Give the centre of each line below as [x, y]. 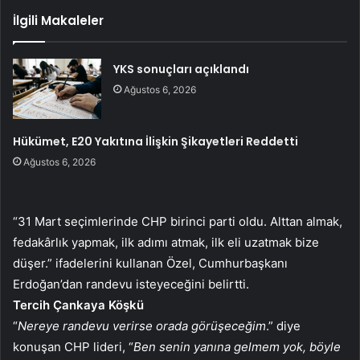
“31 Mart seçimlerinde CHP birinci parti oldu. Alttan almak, [178, 222]
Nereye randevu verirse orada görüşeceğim [142, 326]
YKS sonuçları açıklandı [182, 70]
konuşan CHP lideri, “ [73, 347]
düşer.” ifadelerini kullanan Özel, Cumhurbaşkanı [150, 264]
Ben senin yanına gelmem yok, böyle [237, 347]
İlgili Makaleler [58, 21]
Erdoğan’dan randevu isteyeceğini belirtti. [131, 284]
